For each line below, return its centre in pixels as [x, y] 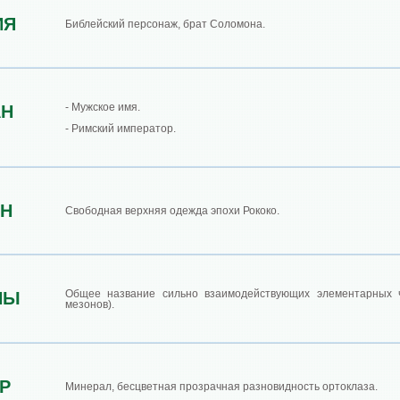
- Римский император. [121, 129]
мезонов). [90, 304]
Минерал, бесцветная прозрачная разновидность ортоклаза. [221, 387]
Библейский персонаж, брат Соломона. [165, 24]
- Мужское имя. [103, 107]
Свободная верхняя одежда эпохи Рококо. [172, 211]
